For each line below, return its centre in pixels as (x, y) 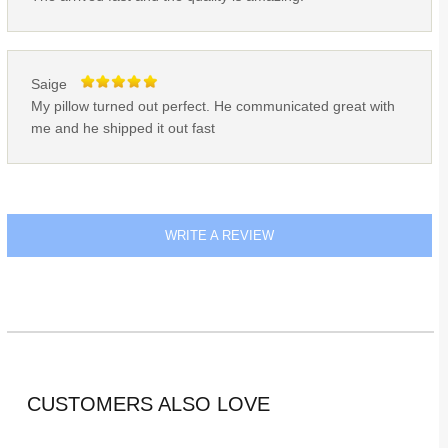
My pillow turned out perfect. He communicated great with (212, 107)
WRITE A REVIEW (220, 235)
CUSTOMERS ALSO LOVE (148, 404)
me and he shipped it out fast (122, 129)
